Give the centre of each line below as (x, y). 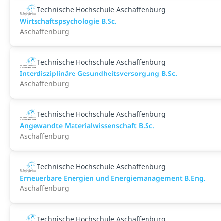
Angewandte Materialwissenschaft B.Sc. (87, 126)
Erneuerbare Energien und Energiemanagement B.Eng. (113, 178)
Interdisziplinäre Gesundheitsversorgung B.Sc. (98, 73)
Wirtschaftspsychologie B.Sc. (68, 21)
